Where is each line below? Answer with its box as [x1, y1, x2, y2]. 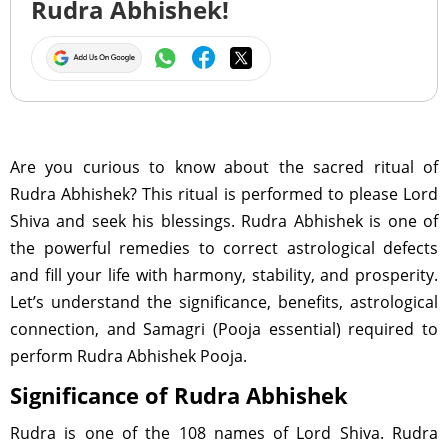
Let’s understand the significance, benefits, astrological [10, 291, 438, 313]
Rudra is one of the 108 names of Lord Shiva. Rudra [10, 422, 438, 444]
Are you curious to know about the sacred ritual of [10, 156, 438, 178]
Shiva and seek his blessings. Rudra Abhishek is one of [10, 210, 438, 232]
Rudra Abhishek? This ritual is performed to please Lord [10, 183, 438, 205]
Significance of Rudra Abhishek [10, 380, 348, 410]
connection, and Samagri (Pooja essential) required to [10, 318, 438, 340]
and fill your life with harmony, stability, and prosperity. [10, 264, 438, 286]
